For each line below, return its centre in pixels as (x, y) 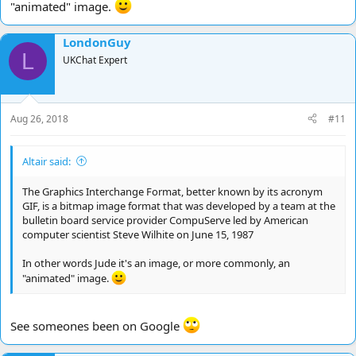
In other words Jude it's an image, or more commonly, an (156, 263)
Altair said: (46, 161)
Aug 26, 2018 (39, 118)
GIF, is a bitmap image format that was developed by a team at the (179, 205)
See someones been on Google (97, 326)
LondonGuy (97, 43)
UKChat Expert (95, 60)
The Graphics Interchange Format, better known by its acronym (172, 191)
